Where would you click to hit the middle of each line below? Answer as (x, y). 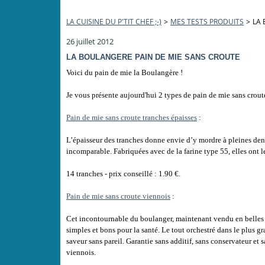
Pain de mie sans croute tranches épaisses (132, 117)
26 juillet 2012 (90, 41)
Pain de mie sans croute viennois (118, 196)
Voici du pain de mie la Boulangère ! (125, 72)
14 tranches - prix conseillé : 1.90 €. (123, 174)
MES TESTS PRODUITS (207, 22)
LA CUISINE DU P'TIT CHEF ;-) (114, 22)
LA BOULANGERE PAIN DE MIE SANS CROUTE (153, 57)
